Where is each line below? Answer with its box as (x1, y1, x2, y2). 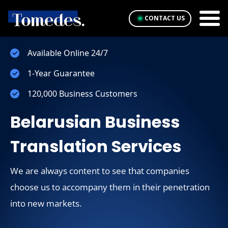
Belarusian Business (10, 110, 180, 133)
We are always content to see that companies (10, 165, 189, 177)
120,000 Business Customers (27, 88, 137, 99)
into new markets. (10, 197, 81, 209)
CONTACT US (144, 14, 185, 22)
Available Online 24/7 (27, 47, 108, 59)
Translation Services (10, 135, 181, 158)
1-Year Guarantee (27, 68, 95, 79)
